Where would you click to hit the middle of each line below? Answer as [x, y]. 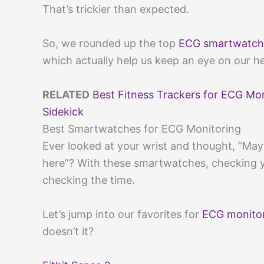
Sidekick [63, 111]
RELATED [66, 94]
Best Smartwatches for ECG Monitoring [142, 128]
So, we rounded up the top [110, 44]
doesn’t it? [68, 231]
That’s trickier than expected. [116, 9]
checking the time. [89, 180]
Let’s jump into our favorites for [122, 214]
